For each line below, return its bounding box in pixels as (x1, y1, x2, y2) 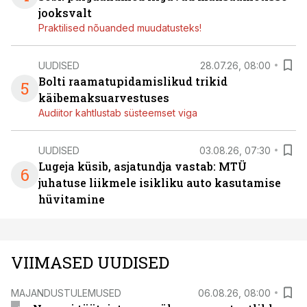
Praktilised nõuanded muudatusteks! (38, 22, 201, 34)
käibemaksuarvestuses (38, 90, 169, 105)
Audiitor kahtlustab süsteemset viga (38, 107, 197, 119)
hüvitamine (38, 192, 105, 206)
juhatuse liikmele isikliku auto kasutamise (38, 175, 281, 190)
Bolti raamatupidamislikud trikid (38, 74, 228, 88)
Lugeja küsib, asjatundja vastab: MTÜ (38, 159, 247, 173)
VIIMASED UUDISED (11, 251, 169, 273)
